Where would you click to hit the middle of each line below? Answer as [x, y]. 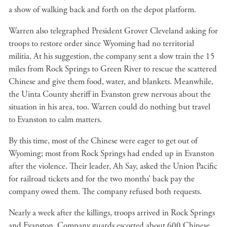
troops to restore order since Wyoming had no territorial [101, 44]
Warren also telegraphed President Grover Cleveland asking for [113, 31]
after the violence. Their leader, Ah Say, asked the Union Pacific [113, 166]
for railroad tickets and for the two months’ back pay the [102, 179]
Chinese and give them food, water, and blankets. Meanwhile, [111, 82]
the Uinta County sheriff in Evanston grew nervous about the [110, 94]
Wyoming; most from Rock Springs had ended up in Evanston [111, 154]
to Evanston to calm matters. [55, 120]
